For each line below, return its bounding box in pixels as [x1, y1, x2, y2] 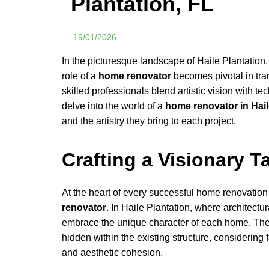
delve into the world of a [62, 101, 165, 111]
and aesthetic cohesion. [62, 247, 163, 258]
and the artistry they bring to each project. [62, 116, 236, 126]
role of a [62, 71, 98, 81]
